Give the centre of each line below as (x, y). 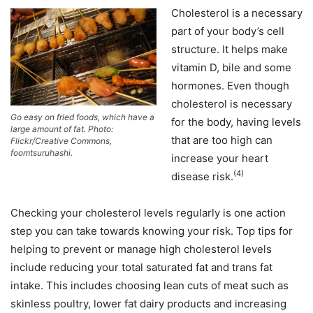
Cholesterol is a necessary (237, 13)
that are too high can (222, 140)
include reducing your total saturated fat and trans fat (141, 267)
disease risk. (202, 176)
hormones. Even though (230, 86)
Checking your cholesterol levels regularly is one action (148, 213)
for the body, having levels (236, 122)
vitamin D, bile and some (231, 67)
